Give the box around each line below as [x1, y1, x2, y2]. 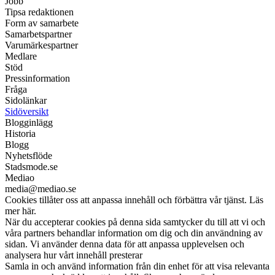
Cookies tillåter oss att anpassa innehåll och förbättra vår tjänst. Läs [5, 195, 263, 206]
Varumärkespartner [5, 40, 78, 51]
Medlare [5, 51, 37, 62]
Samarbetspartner [5, 29, 72, 40]
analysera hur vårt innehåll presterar [5, 250, 142, 261]
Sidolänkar [5, 95, 47, 106]
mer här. [5, 206, 36, 217]
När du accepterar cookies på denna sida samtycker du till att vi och [5, 217, 265, 228]
